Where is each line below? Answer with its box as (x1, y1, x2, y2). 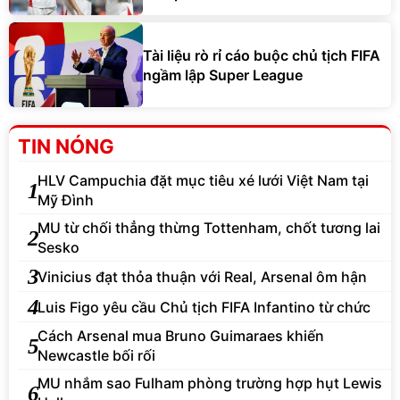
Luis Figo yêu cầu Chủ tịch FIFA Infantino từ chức (37, 297, 371, 316)
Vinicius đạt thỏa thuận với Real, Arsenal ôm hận (37, 267, 367, 286)
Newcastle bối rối (37, 346, 155, 365)
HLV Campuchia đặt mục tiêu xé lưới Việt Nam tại (37, 171, 369, 190)
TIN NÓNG (18, 135, 114, 159)
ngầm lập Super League (143, 65, 303, 84)
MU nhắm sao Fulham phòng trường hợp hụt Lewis (37, 374, 382, 393)
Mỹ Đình (37, 191, 94, 210)
